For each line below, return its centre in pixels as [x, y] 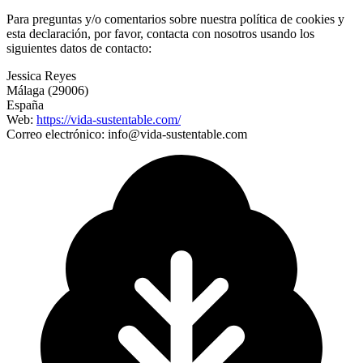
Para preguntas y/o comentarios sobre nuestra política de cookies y [175, 19]
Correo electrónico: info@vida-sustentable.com [127, 135]
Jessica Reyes [41, 76]
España [25, 105]
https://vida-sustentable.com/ [109, 120]
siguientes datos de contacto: [79, 49]
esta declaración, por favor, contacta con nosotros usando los [160, 34]
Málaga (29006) [47, 91]
